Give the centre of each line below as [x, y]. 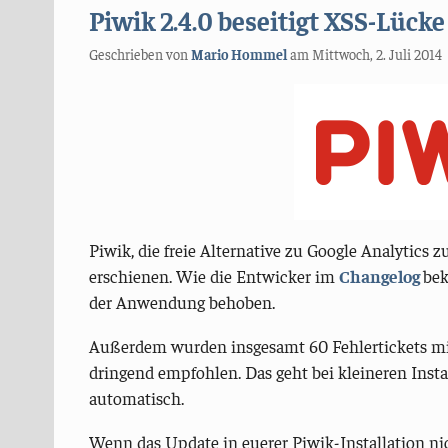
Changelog [380, 276]
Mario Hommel [238, 54]
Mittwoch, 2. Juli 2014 [376, 54]
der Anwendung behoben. [181, 302]
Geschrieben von [139, 54]
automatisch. [136, 397]
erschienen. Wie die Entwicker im [213, 276]
